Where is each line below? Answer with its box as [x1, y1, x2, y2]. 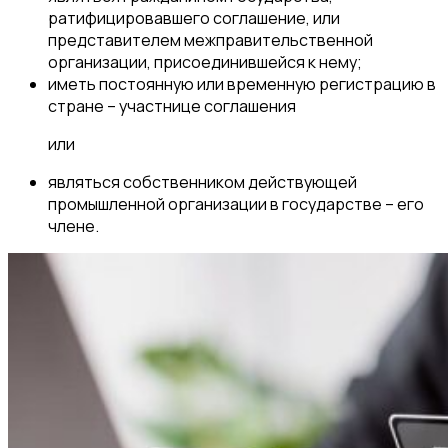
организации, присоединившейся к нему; [48, 51, 362, 74]
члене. [48, 215, 99, 238]
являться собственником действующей [48, 171, 357, 194]
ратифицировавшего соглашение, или [48, 7, 340, 30]
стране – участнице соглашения [48, 95, 296, 118]
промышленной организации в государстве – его [48, 193, 424, 216]
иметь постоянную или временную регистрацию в [48, 73, 436, 96]
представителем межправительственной [48, 29, 373, 52]
